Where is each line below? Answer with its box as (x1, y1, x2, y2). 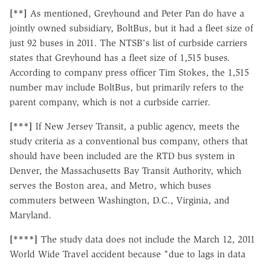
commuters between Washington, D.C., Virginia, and (9, 194, 230, 206)
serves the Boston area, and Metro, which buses (9, 179, 211, 191)
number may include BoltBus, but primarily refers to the (9, 81, 244, 93)
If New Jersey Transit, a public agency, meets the (33, 120, 240, 132)
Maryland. (9, 209, 51, 221)
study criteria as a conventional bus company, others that (9, 135, 248, 147)
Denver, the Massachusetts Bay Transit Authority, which (9, 164, 241, 176)
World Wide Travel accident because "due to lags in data (9, 248, 245, 260)
